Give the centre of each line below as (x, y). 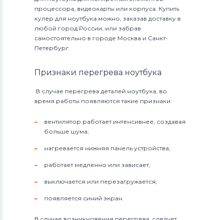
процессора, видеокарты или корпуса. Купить (107, 8)
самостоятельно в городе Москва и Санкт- (101, 38)
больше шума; (67, 131)
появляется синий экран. (84, 198)
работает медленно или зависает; (97, 165)
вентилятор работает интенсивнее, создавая (115, 121)
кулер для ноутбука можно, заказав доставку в (108, 18)
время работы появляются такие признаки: (103, 101)
